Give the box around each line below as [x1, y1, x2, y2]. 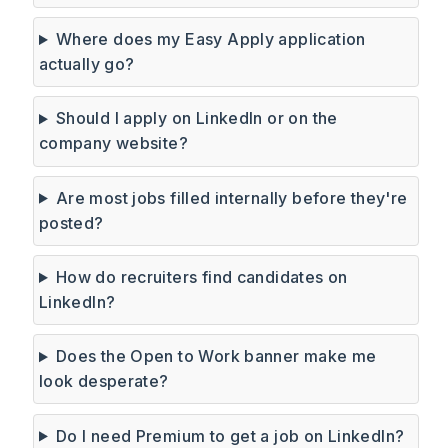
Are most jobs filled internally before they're [55, 187, 408, 208]
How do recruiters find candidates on [55, 267, 348, 288]
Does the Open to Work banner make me [55, 346, 377, 367]
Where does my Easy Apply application [55, 29, 366, 50]
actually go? [38, 54, 135, 75]
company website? [38, 133, 189, 154]
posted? [38, 212, 104, 233]
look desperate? [38, 371, 169, 392]
